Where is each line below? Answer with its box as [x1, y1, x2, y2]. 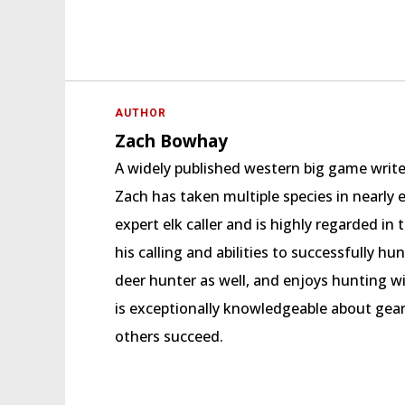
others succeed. [115, 325, 223, 346]
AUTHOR [115, 106, 166, 119]
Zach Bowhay [115, 128, 228, 153]
